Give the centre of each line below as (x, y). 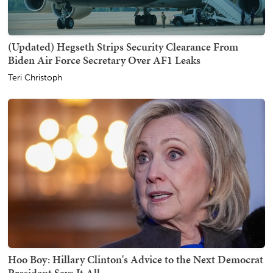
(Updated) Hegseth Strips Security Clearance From (123, 47)
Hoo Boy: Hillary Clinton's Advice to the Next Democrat (136, 259)
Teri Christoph (35, 78)
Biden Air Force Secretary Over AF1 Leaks (104, 60)
